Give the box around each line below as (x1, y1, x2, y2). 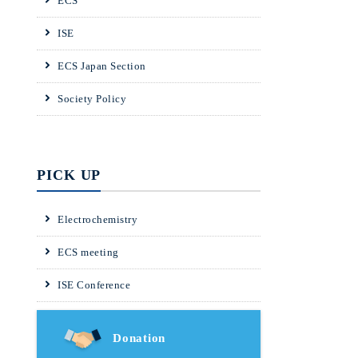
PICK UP (37, 167, 101, 183)
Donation (113, 332, 165, 344)
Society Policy (58, 93, 126, 105)
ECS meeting (58, 246, 119, 258)
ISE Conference (58, 279, 130, 291)
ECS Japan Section (58, 60, 146, 72)
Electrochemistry (58, 213, 137, 225)
